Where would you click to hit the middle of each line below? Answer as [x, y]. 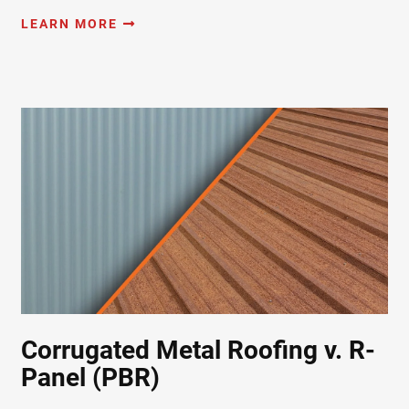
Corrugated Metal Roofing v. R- [198, 350]
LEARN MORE [69, 23]
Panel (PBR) [90, 377]
